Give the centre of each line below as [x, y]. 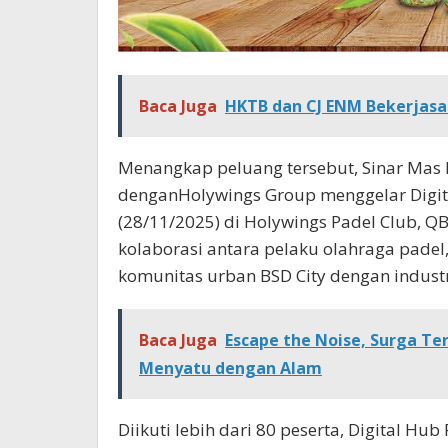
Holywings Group [249, 194]
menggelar [365, 194]
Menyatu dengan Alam [230, 367]
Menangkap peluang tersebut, [238, 167]
